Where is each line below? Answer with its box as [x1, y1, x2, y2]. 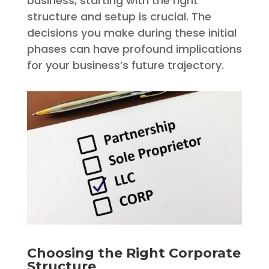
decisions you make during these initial [26, 25, 237, 40]
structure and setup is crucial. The [26, 9, 211, 24]
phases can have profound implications [26, 41, 242, 56]
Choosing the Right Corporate [26, 244, 241, 261]
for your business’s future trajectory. [26, 58, 224, 73]
